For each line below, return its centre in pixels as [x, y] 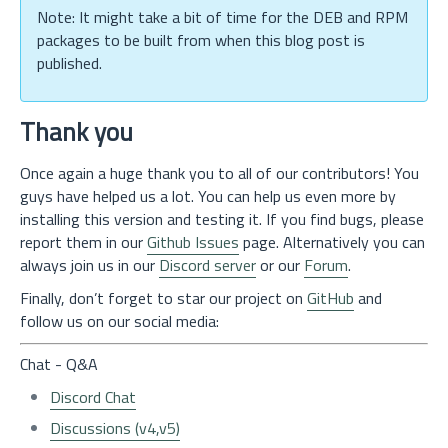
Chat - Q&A [59, 364]
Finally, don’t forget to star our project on [163, 298]
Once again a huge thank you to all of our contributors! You [219, 173]
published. [69, 63]
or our [280, 265]
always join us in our [89, 265]
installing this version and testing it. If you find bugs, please [222, 219]
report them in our [83, 242]
